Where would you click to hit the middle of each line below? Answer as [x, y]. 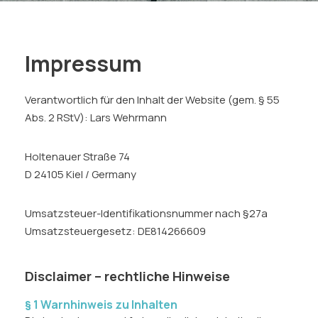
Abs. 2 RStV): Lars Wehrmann [96, 117]
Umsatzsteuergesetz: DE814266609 [115, 231]
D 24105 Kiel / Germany [81, 174]
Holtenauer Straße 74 [77, 157]
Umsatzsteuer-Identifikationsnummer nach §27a [146, 213]
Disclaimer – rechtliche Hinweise [127, 276]
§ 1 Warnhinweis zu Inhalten [101, 305]
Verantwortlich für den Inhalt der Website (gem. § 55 [152, 100]
